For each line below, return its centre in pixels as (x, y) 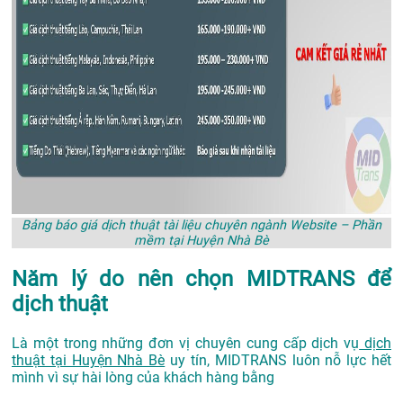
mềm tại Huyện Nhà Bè (201, 241)
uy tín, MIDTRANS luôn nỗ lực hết (278, 361)
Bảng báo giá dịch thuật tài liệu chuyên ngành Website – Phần (201, 226)
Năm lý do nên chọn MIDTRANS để (201, 279)
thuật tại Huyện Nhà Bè (89, 361)
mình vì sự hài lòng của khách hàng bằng (145, 378)
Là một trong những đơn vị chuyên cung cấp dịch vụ (186, 344)
